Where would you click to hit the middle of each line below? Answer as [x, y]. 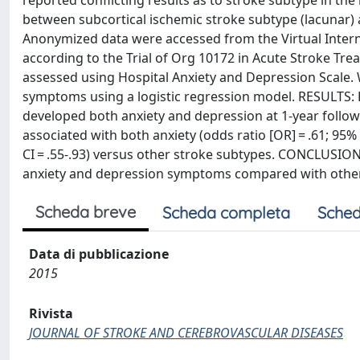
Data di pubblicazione [99, 254]
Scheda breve [86, 212]
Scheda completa [226, 213]
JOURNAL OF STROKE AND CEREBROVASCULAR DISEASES [186, 333]
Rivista [51, 313]
